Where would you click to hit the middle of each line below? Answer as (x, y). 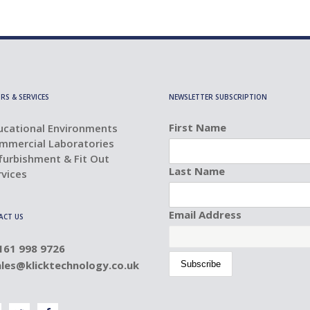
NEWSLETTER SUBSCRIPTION (218, 97)
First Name (198, 127)
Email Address (205, 215)
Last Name (197, 171)
